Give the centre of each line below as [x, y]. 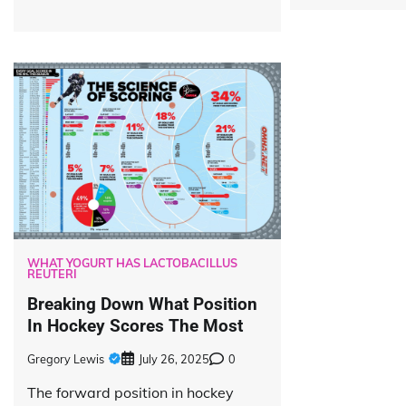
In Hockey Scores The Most [135, 325]
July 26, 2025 [174, 359]
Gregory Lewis [66, 359]
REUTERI [52, 273]
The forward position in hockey [130, 393]
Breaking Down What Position [142, 304]
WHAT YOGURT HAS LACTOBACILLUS [132, 262]
